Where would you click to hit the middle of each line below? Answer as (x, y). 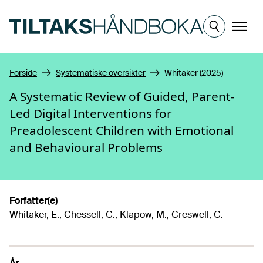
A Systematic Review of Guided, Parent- (122, 96)
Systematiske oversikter (101, 73)
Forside (23, 73)
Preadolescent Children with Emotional (122, 130)
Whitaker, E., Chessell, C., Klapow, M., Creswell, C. (116, 215)
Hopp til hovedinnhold (56, 11)
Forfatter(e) (33, 200)
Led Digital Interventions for (91, 113)
